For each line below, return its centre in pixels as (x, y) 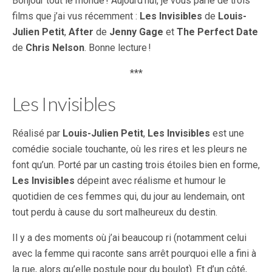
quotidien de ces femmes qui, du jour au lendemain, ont (128, 197)
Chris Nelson (55, 48)
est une (227, 134)
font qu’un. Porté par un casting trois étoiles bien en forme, (136, 165)
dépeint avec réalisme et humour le (150, 181)
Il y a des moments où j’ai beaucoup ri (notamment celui (129, 238)
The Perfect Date (217, 32)
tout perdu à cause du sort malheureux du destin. (115, 212)
